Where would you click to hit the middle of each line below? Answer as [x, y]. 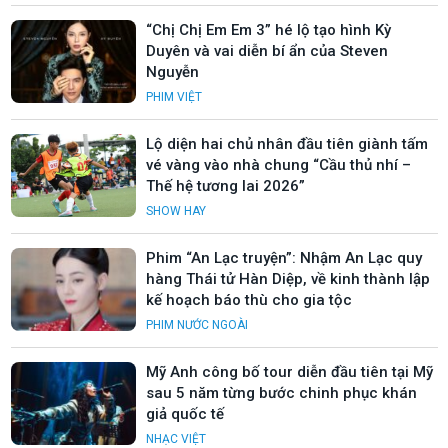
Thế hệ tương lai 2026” [225, 185]
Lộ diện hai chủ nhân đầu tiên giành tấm [287, 143]
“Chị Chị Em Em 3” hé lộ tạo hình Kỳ [268, 29]
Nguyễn [172, 71]
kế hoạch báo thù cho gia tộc [249, 299]
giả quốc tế [185, 413]
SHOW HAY [176, 210]
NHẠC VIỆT [176, 438]
